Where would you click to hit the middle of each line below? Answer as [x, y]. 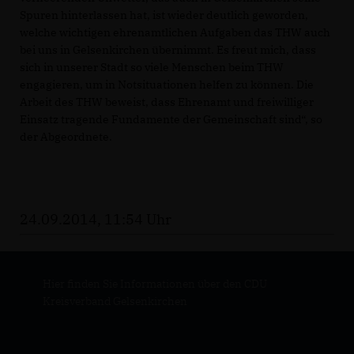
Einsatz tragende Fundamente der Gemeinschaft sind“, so [171, 120]
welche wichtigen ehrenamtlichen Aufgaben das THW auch [175, 33]
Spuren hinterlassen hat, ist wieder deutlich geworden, [164, 15]
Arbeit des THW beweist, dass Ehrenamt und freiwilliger [167, 102]
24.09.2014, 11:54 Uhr [96, 220]
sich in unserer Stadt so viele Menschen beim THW [152, 68]
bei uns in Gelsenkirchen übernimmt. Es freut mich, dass [168, 50]
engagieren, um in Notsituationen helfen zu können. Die [167, 85]
